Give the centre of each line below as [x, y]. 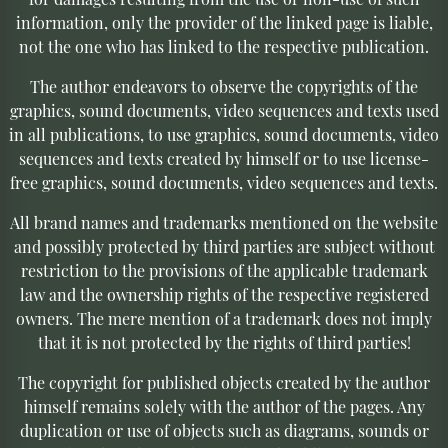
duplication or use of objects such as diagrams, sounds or [224, 430]
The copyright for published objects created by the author [224, 382]
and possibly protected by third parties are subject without [224, 246]
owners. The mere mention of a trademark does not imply [224, 318]
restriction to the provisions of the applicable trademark [224, 270]
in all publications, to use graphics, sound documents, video [224, 134]
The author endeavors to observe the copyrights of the [224, 86]
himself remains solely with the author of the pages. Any [224, 406]
